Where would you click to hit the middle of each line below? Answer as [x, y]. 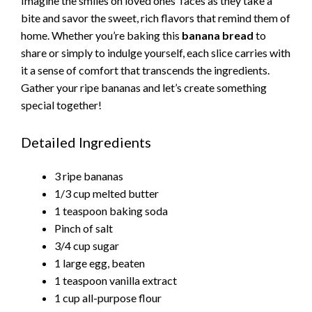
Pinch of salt [84, 228]
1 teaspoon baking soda [111, 211]
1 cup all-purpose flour [108, 298]
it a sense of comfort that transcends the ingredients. [145, 70]
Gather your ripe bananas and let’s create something [144, 87]
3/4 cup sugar [87, 246]
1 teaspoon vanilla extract [116, 281]
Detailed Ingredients [86, 142]
